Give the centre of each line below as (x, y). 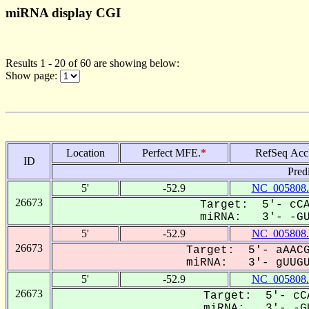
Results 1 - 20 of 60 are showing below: (92, 63)
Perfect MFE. (171, 152)
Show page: (33, 75)
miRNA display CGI (63, 13)
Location (85, 152)
